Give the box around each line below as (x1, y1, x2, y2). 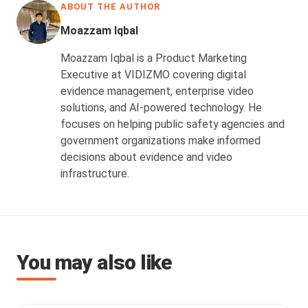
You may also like (16, 250, 173, 274)
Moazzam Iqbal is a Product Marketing (60, 51, 247, 65)
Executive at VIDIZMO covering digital (60, 67, 246, 81)
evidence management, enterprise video (60, 84, 254, 98)
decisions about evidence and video (60, 150, 232, 164)
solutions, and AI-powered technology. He (60, 100, 262, 114)
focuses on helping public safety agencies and (60, 117, 285, 131)
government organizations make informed (60, 133, 261, 147)
